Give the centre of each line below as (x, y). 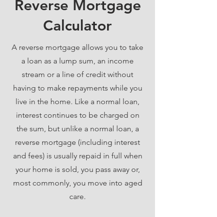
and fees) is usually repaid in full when (77, 156)
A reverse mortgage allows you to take (77, 47)
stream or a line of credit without (77, 74)
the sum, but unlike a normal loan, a (77, 129)
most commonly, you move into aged (77, 183)
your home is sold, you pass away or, (77, 169)
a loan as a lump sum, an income (77, 61)
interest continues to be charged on (77, 115)
